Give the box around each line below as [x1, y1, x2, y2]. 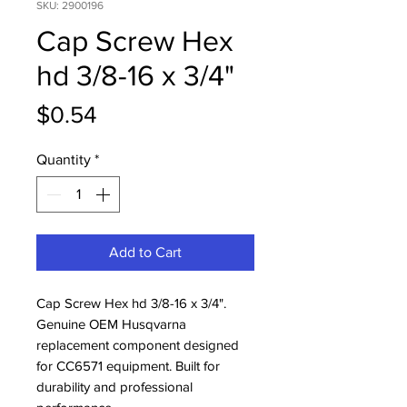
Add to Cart [109, 244, 182, 260]
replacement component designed [36, 337, 239, 352]
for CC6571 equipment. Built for [36, 358, 220, 373]
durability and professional [36, 379, 193, 394]
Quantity [36, 152, 91, 167]
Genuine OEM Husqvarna [36, 316, 186, 332]
